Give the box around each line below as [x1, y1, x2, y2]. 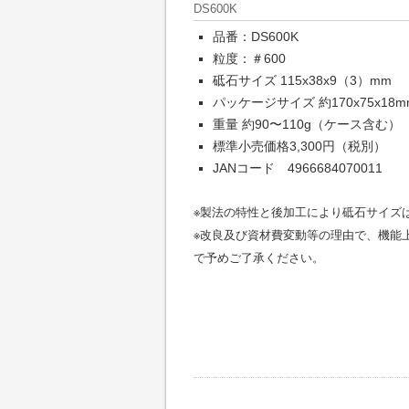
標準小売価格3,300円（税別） [213, 139, 386, 153]
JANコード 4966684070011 [213, 161, 383, 175]
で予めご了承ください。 [194, 251, 324, 265]
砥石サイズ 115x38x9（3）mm [213, 73, 392, 88]
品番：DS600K [213, 29, 299, 44]
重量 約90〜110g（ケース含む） [213, 117, 401, 131]
